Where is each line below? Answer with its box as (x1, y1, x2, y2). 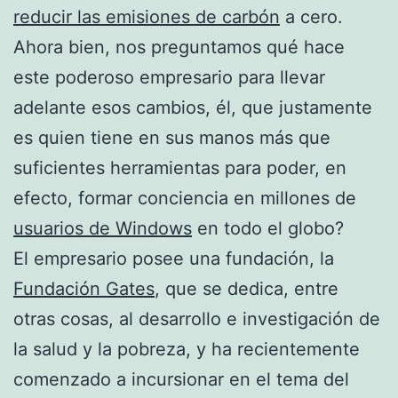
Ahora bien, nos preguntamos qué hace (13, 36, 345, 58)
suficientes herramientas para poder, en (13, 156, 346, 179)
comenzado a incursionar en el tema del (13, 368, 349, 390)
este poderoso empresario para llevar (13, 66, 325, 88)
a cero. (280, 5, 343, 28)
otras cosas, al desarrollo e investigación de (13, 307, 380, 330)
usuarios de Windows (13, 217, 192, 239)
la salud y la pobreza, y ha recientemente (13, 338, 360, 360)
